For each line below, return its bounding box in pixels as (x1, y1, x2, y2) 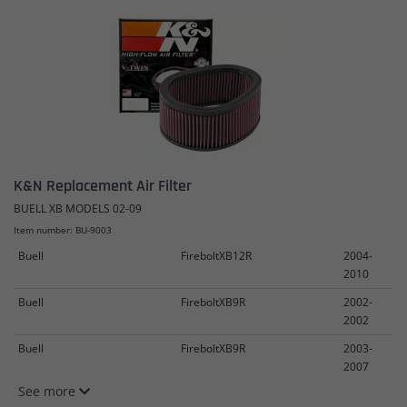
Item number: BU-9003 (14, 223, 112, 236)
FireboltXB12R (181, 248, 252, 263)
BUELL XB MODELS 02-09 (14, 201, 142, 216)
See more (18, 382, 79, 400)
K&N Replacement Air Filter (14, 175, 192, 196)
